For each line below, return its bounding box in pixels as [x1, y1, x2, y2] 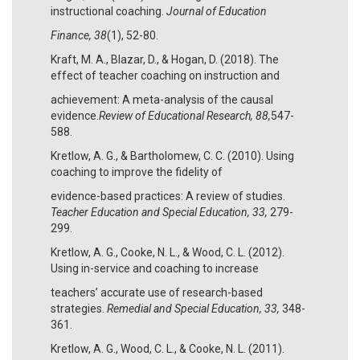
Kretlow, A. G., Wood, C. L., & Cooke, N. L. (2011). [51, 342, 284, 355]
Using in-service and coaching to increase [51, 261, 259, 275]
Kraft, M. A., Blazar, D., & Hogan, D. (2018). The [51, 52, 279, 66]
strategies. [51, 301, 107, 315]
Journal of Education [166, 4, 267, 18]
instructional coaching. [51, 4, 166, 18]
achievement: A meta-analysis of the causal [51, 92, 273, 106]
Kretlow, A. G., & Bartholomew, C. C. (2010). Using [51, 149, 294, 162]
